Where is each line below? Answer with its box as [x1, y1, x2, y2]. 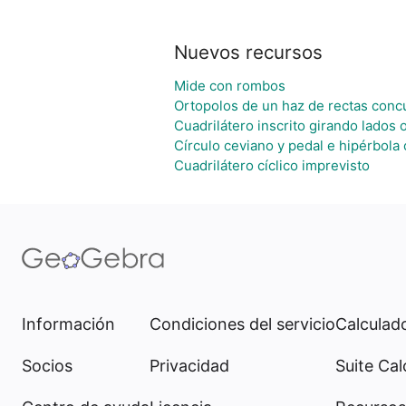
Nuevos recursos [173, 41, 323, 63]
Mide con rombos [173, 77, 285, 94]
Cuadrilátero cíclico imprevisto [173, 157, 370, 174]
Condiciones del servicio [150, 314, 335, 333]
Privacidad [150, 356, 229, 375]
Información [22, 314, 115, 333]
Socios [22, 356, 72, 375]
